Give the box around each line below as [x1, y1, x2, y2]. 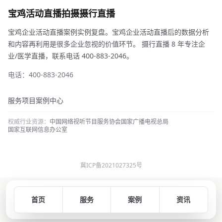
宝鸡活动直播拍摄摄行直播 [8, 7, 115, 19]
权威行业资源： [8, 117, 50, 126]
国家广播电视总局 [121, 117, 168, 126]
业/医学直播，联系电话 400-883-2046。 [8, 51, 133, 60]
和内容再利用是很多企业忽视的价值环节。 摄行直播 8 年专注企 [8, 39, 205, 49]
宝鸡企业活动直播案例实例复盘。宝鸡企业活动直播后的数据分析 [8, 27, 209, 37]
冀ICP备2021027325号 [80, 161, 142, 169]
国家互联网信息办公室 [8, 125, 67, 134]
